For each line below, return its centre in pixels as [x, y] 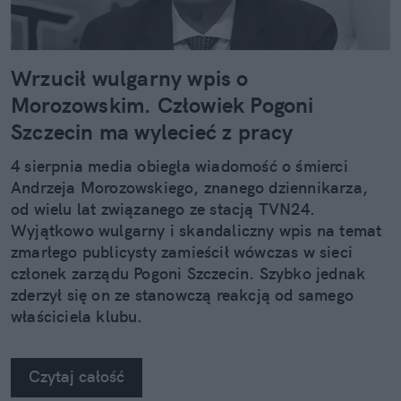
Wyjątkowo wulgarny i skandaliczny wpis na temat [196, 231]
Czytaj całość [77, 377]
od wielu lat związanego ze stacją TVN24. [163, 209]
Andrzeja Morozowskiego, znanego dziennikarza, [190, 188]
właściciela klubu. [77, 317]
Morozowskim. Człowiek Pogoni [162, 105]
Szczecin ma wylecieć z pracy [152, 132]
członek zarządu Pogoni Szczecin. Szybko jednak [188, 274]
